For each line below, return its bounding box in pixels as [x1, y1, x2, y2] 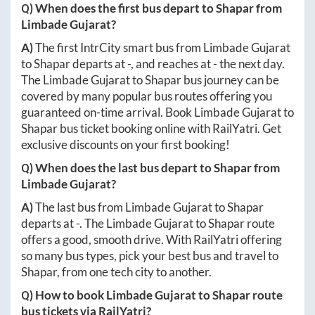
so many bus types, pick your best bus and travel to [21, 248, 278, 263]
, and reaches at [131, 56, 213, 71]
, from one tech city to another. [57, 264, 212, 279]
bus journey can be [181, 72, 279, 87]
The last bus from [35, 200, 125, 214]
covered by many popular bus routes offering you [21, 89, 272, 103]
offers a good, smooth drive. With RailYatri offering [21, 232, 282, 247]
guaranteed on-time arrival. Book [21, 105, 194, 120]
